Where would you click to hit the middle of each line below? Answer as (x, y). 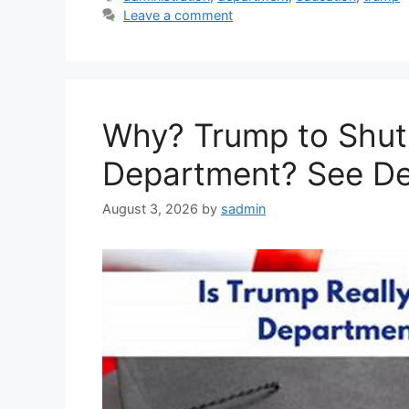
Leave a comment (178, 15)
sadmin (243, 208)
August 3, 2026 (150, 208)
